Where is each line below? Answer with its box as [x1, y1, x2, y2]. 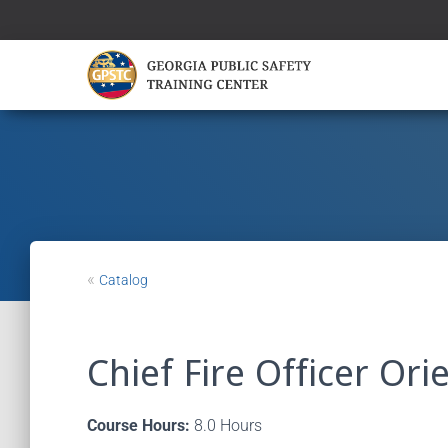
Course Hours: [87, 416, 190, 435]
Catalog [99, 272, 148, 288]
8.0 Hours [190, 416, 262, 435]
